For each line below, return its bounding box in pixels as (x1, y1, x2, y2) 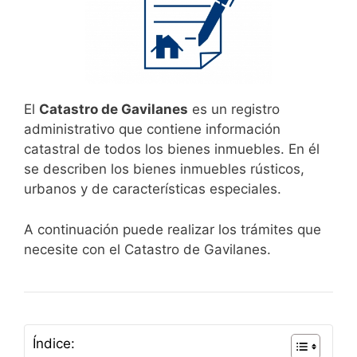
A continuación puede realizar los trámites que (24, 221, 321, 237)
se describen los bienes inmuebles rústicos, (24, 161, 304, 178)
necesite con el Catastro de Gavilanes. (24, 241, 271, 257)
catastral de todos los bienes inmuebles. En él (24, 141, 320, 158)
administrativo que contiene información (24, 121, 280, 138)
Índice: (33, 335, 75, 352)
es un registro (188, 101, 280, 118)
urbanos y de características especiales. (24, 181, 281, 198)
